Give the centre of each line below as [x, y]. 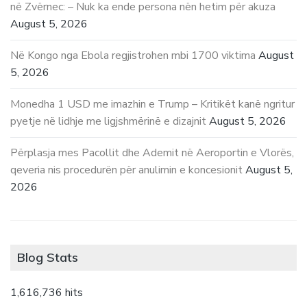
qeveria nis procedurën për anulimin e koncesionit [126, 170]
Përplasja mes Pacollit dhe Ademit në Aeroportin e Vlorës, [152, 152]
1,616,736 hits [47, 292]
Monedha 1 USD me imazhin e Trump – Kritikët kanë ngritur [152, 104]
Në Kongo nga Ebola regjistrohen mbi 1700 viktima [133, 55]
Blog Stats [48, 257]
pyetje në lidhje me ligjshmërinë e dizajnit [108, 121]
